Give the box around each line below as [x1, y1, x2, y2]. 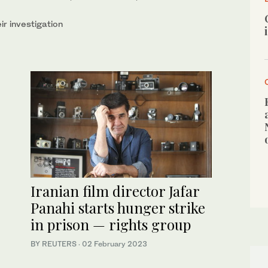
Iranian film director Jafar [31, 181, 199, 201]
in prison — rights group [31, 215, 191, 234]
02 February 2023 [82, 239, 147, 249]
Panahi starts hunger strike [31, 198, 205, 218]
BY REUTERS [31, 239, 78, 249]
